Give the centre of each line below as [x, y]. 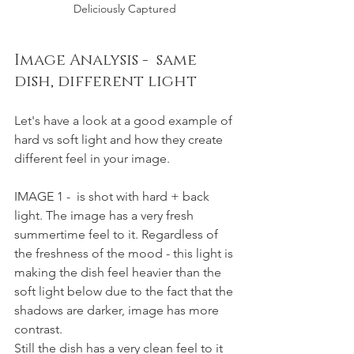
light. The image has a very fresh [105, 215]
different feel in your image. [94, 158]
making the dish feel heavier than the [119, 272]
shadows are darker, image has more [118, 310]
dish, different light [107, 81]
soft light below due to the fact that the [125, 291]
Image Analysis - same [107, 60]
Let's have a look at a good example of [125, 120]
